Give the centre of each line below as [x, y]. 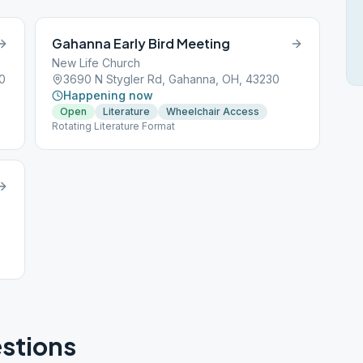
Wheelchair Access [213, 111]
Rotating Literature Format [114, 126]
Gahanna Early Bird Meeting [141, 43]
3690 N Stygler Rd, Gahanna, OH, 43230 [172, 79]
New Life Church [96, 63]
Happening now [109, 95]
